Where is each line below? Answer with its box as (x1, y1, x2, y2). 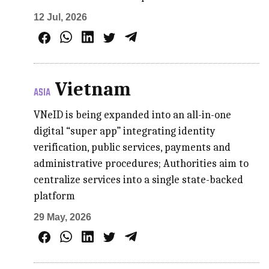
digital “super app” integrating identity (34, 124, 216, 138)
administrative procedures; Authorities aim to (34, 157, 249, 170)
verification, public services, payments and (34, 141, 231, 154)
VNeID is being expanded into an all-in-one (34, 108, 232, 121)
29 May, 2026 (34, 211, 92, 222)
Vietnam (55, 77, 131, 100)
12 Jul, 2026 (34, 11, 88, 22)
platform (34, 189, 76, 202)
